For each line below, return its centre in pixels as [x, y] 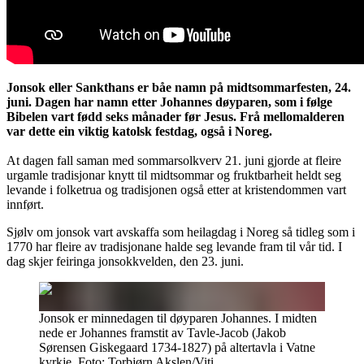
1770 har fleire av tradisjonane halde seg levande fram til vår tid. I [174, 247]
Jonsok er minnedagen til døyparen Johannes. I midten [178, 318]
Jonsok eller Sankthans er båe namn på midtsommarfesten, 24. [179, 88]
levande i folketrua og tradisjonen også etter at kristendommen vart [176, 190]
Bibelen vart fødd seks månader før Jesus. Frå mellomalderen [175, 117]
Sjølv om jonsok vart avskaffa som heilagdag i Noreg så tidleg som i [181, 232]
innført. [25, 205]
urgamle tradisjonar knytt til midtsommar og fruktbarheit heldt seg [174, 175]
